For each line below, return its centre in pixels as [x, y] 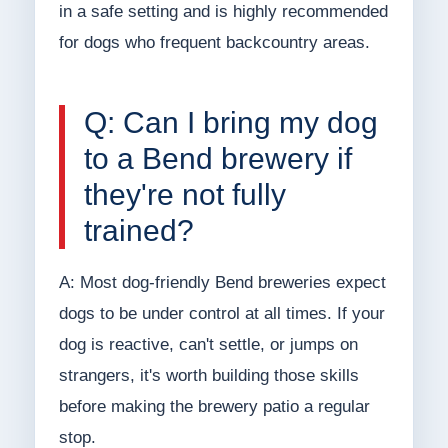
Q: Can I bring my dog [230, 123]
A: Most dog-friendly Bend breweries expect [222, 283]
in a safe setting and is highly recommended [223, 12]
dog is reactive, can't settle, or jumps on [208, 345]
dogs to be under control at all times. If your [221, 314]
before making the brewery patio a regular [214, 407]
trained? [138, 231]
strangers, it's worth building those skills [208, 376]
